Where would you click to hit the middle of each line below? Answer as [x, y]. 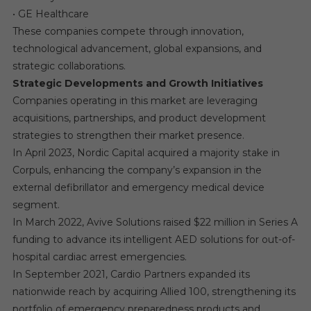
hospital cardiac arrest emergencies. [99, 257]
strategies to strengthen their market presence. [128, 135]
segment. [36, 204]
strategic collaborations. [69, 66]
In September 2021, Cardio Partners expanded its [131, 274]
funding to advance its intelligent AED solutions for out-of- [153, 239]
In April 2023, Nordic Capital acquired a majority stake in [146, 152]
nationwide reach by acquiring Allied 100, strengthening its [154, 291]
